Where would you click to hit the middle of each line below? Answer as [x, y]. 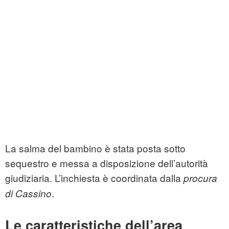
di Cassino [28, 193]
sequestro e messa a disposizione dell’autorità [107, 163]
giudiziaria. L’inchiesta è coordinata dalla [94, 178]
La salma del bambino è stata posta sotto [95, 148]
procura [200, 178]
